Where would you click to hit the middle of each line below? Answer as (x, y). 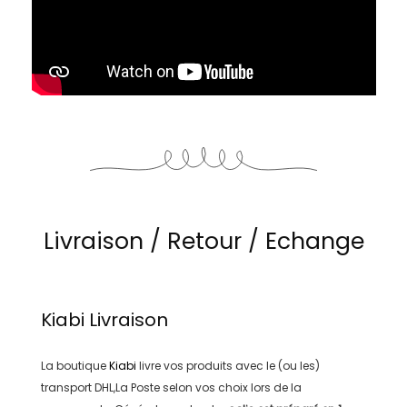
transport (67, 387)
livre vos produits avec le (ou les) (228, 365)
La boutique (74, 365)
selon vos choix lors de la (230, 387)
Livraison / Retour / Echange (203, 241)
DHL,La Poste (127, 387)
